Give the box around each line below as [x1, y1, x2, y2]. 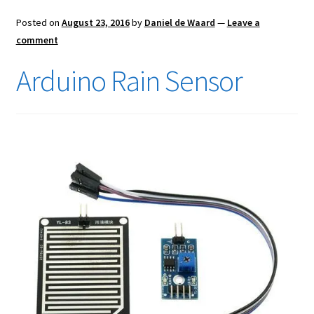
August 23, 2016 [61, 15, 130, 29]
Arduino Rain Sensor [15, 62, 243, 99]
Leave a [226, 15, 260, 29]
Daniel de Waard [144, 15, 215, 29]
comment [15, 33, 58, 46]
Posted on [15, 15, 62, 29]
